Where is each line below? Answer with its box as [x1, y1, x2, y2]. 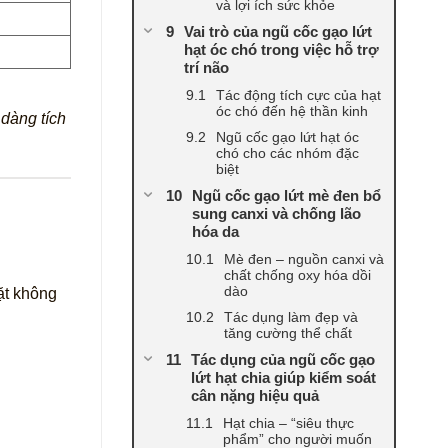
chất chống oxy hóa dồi [224, 267, 371, 284]
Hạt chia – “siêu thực [223, 415, 354, 432]
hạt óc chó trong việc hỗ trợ [184, 41, 379, 59]
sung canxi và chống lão [192, 205, 361, 223]
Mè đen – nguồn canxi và [224, 251, 384, 268]
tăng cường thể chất [224, 325, 352, 342]
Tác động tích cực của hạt [216, 87, 381, 104]
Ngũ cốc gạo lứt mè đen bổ [192, 187, 381, 205]
